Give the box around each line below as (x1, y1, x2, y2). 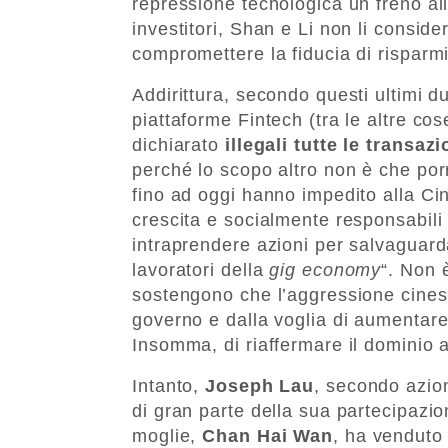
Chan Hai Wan (196, 425, 334, 446)
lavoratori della (132, 259, 270, 280)
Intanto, (132, 375, 206, 396)
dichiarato (132, 134, 220, 155)
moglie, (132, 425, 197, 446)
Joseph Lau (205, 375, 315, 396)
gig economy (269, 259, 382, 280)
